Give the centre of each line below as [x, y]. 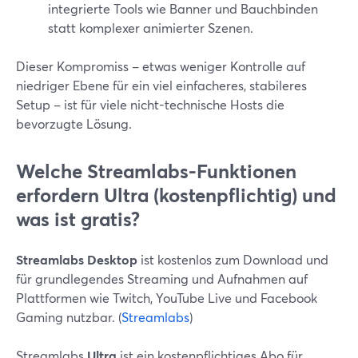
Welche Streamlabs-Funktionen [156, 171]
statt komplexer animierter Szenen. [151, 28]
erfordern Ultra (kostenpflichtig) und [176, 195]
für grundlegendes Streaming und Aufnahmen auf [162, 278]
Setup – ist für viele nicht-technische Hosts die [150, 104]
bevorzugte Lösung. [74, 123]
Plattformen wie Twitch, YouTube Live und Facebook [167, 298]
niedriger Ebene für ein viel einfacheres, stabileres [161, 85]
